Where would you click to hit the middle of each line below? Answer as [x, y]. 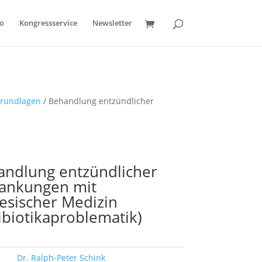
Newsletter [112, 23]
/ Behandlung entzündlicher [97, 101]
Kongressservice [48, 23]
